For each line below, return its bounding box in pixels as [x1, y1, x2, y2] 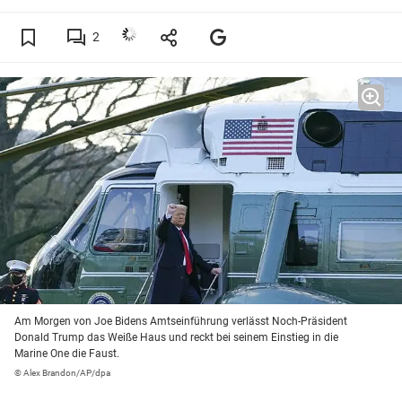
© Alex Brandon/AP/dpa [14, 368, 110, 379]
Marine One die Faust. [14, 347, 119, 361]
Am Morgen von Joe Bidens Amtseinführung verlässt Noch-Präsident [14, 315, 347, 328]
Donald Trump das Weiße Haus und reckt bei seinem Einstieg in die [14, 331, 338, 345]
